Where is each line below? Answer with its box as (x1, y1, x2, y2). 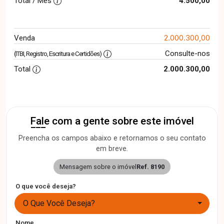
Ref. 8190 (136, 163, 164, 171)
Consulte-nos (164, 49, 210, 58)
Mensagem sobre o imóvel (59, 163, 136, 171)
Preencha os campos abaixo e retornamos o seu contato (18, 134, 206, 143)
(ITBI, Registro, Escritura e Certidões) (14, 50, 101, 58)
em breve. (96, 144, 128, 153)
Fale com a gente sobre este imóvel (30, 115, 194, 127)
